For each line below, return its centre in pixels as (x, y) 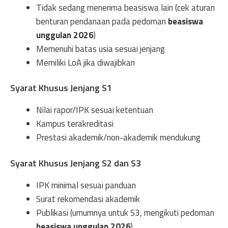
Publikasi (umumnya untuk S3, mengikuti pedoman (125, 212)
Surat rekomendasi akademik (88, 199)
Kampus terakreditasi (75, 124)
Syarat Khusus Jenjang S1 (61, 88)
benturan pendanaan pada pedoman (102, 21)
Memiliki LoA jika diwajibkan (85, 62)
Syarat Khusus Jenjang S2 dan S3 (76, 163)
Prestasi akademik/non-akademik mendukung (118, 137)
